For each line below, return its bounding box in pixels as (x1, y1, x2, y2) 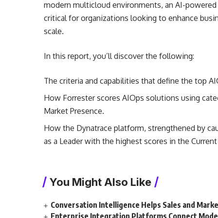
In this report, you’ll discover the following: (44, 51, 195, 61)
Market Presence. (44, 106, 105, 116)
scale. (44, 26, 64, 36)
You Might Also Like (50, 176, 152, 188)
